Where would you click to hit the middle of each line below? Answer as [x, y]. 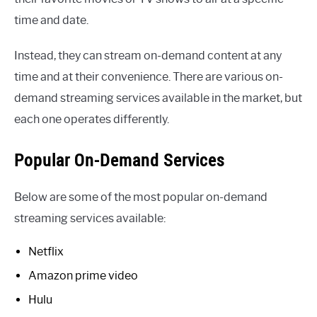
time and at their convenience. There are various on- [149, 77]
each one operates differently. [92, 120]
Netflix [46, 252]
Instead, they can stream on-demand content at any [148, 56]
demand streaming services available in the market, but [158, 98]
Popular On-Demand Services [119, 160]
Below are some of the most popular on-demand [141, 197]
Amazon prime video [83, 276]
